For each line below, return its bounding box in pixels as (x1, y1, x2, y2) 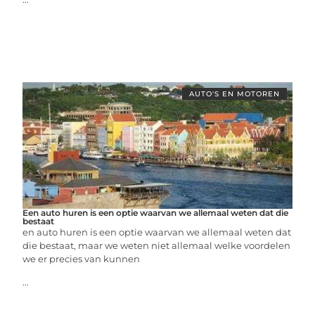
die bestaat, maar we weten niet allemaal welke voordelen (22, 239, 291, 251)
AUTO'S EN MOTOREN (188, 89, 280, 98)
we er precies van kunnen (22, 252, 141, 264)
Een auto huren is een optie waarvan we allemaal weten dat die (22, 207, 289, 218)
